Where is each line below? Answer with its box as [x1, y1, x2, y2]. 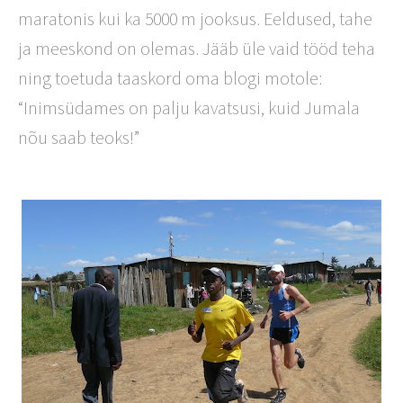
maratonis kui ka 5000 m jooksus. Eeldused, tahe [18, 7, 372, 30]
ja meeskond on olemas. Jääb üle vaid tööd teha [18, 37, 375, 59]
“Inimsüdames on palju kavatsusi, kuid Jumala [18, 96, 360, 119]
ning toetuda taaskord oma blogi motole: [18, 67, 322, 89]
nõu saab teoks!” [18, 126, 139, 148]
